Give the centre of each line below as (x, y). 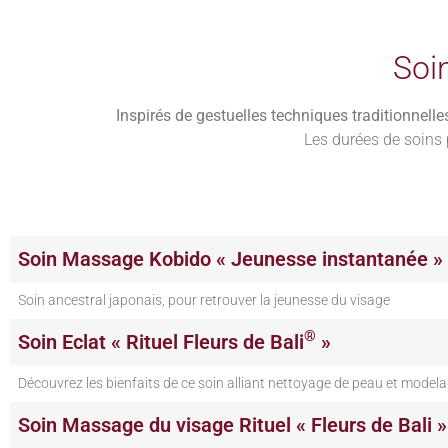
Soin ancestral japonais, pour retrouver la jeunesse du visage (204, 300)
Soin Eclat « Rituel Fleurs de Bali (161, 341)
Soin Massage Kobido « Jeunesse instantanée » (230, 258)
